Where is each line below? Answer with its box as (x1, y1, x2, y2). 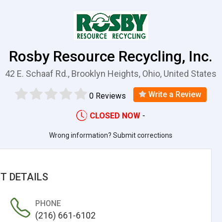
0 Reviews (89, 91, 126, 101)
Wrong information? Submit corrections (49, 131, 173, 139)
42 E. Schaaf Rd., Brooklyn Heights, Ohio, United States (5, 68, 217, 79)
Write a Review (146, 89, 202, 99)
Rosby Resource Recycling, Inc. (9, 48, 213, 65)
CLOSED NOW (90, 111, 141, 120)
